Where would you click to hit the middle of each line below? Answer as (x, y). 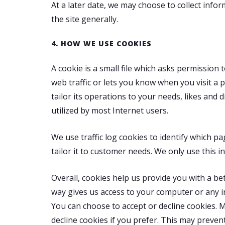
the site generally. (85, 19)
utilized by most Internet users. (110, 110)
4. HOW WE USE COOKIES (101, 43)
